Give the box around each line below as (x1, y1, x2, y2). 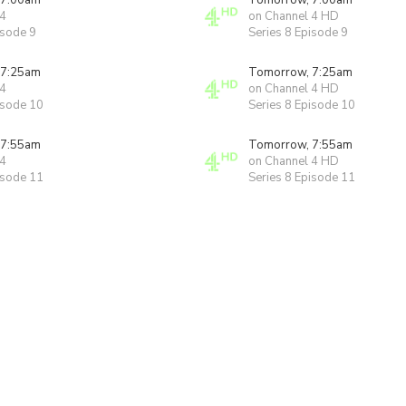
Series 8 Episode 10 (248, 97, 355, 113)
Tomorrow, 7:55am (248, 137, 353, 153)
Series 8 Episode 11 (248, 169, 355, 186)
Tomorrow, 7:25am (248, 64, 353, 81)
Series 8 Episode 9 (248, 24, 348, 41)
